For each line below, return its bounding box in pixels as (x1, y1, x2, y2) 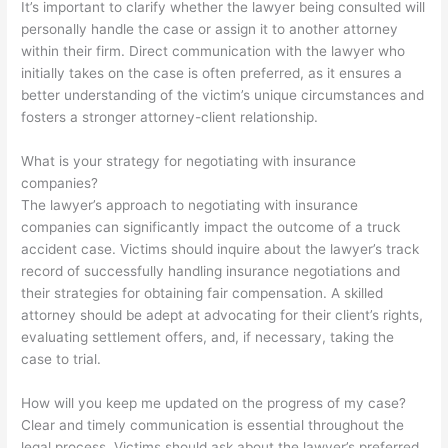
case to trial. (21, 350, 102, 367)
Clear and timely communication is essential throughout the (21, 416, 405, 433)
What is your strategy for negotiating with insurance (21, 152, 357, 169)
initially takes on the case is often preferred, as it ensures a (21, 64, 403, 81)
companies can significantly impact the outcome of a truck (21, 218, 401, 235)
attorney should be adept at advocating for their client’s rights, (21, 306, 424, 323)
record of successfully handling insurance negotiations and (21, 262, 401, 279)
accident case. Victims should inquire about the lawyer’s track (21, 240, 420, 257)
